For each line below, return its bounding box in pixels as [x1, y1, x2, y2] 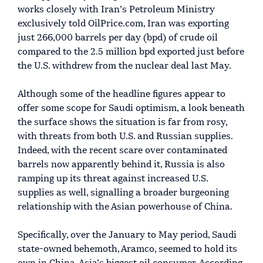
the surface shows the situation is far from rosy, [18, 117, 227, 127]
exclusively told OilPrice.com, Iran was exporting [18, 19, 229, 29]
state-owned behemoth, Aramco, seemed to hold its [18, 244, 237, 254]
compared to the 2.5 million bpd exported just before [18, 47, 244, 57]
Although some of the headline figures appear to [18, 89, 225, 99]
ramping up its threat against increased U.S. [18, 174, 208, 184]
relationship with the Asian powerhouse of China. [18, 202, 232, 212]
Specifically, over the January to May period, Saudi [18, 230, 237, 240]
